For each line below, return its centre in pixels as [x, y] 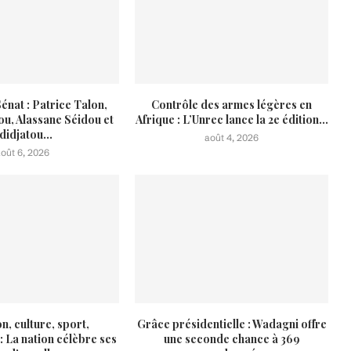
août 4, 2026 [232, 137]
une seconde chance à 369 [232, 339]
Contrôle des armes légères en [232, 104]
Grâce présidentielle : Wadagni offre [232, 324]
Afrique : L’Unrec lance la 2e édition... [232, 119]
